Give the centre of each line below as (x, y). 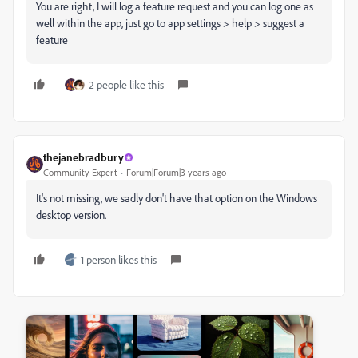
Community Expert (80, 172)
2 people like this (126, 84)
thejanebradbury (84, 157)
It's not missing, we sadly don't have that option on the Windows (177, 198)
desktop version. (71, 215)
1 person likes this (119, 259)
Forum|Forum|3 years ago (176, 172)
